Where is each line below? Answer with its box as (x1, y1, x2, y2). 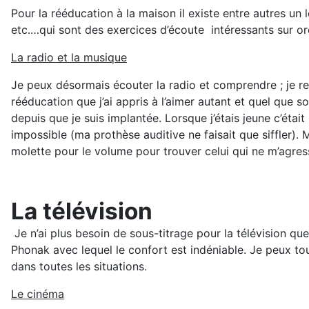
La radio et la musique (11, 50, 127, 65)
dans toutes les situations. (11, 259, 147, 274)
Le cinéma (11, 287, 64, 301)
